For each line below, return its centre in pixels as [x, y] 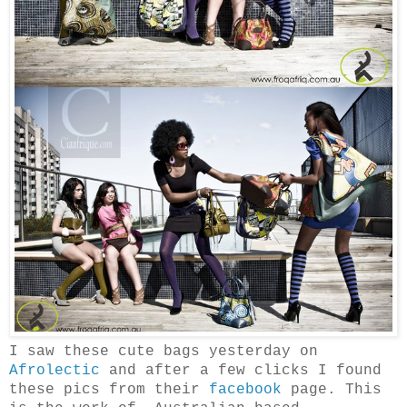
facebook [245, 390]
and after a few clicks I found [241, 371]
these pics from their [109, 390]
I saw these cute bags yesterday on [164, 352]
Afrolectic [55, 371]
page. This [332, 390]
